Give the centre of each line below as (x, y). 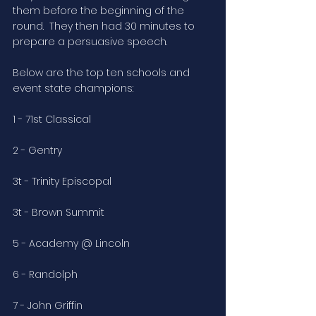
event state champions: (73, 89)
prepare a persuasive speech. (91, 42)
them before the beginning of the (100, 11)
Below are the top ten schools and (103, 73)
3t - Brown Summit (59, 213)
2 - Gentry (37, 151)
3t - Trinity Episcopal (62, 182)
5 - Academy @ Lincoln (71, 244)
